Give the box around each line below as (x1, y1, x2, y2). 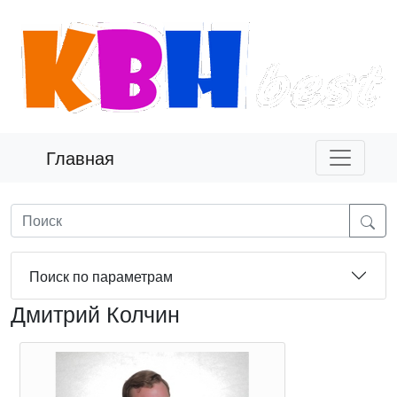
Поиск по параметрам (29, 265, 173, 286)
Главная (46, 144, 114, 170)
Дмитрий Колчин (11, 297, 180, 329)
